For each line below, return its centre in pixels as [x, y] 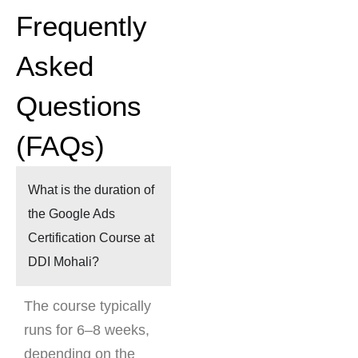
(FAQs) [60, 146]
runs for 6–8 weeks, [87, 330]
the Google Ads [72, 214]
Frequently [82, 26]
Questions [79, 106]
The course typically [88, 306]
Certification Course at [91, 238]
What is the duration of [91, 190]
